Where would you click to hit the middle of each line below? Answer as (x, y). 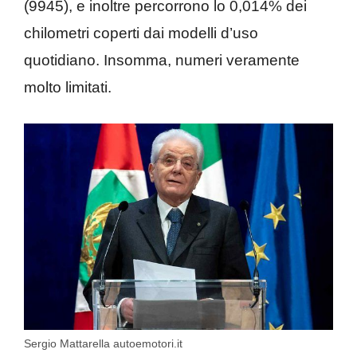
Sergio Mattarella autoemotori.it (103, 343)
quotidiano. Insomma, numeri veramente (162, 60)
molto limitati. (68, 87)
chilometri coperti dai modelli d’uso (141, 33)
